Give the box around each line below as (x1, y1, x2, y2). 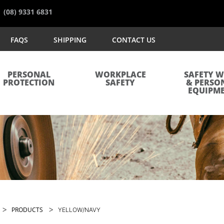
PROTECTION (3, 78, 54, 87)
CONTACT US (112, 35, 155, 44)
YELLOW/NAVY (58, 206, 100, 213)
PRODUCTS (11, 205, 43, 214)
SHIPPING (53, 35, 86, 44)
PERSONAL (7, 70, 50, 79)
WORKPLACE (94, 70, 146, 79)
